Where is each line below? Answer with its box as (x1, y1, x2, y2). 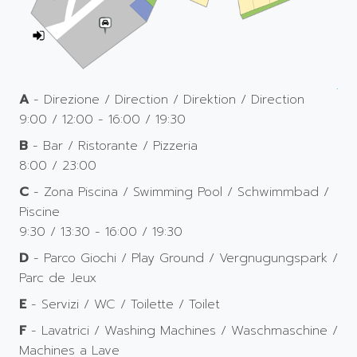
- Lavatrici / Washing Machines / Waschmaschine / (26, 320, 338, 340)
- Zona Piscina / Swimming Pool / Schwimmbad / (29, 181, 329, 202)
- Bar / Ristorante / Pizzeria (28, 135, 198, 155)
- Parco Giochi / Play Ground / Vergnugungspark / (29, 247, 338, 268)
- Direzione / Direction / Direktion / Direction (29, 88, 304, 109)
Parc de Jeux (19, 267, 96, 288)
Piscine (19, 201, 60, 222)
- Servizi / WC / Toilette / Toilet (26, 293, 220, 314)
